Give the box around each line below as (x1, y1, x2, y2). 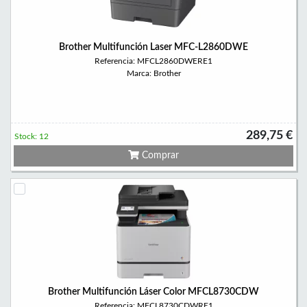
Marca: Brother (126, 69, 181, 77)
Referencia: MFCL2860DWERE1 (95, 57, 212, 65)
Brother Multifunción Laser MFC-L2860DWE (59, 42, 248, 52)
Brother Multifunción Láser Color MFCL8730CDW (48, 287, 259, 297)
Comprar (139, 151, 179, 160)
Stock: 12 (14, 132, 49, 140)
